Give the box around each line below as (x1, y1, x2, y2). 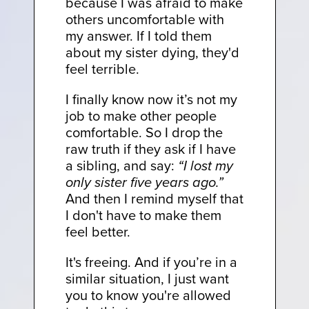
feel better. (65, 221, 130, 241)
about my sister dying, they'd (65, 41, 239, 62)
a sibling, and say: (65, 154, 178, 175)
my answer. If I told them (65, 25, 212, 46)
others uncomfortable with (65, 8, 224, 29)
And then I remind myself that (65, 188, 243, 208)
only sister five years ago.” (65, 171, 223, 192)
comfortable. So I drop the (65, 121, 223, 142)
